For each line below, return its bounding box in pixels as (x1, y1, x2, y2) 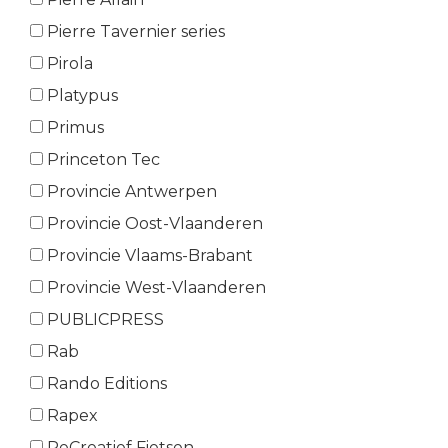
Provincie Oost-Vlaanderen (43, 214, 263, 234)
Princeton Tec (43, 150, 160, 170)
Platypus (43, 86, 118, 106)
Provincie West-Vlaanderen (43, 278, 266, 298)
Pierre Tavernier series (43, 22, 225, 42)
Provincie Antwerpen (43, 182, 217, 202)
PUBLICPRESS (43, 310, 164, 330)
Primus (43, 118, 104, 138)
